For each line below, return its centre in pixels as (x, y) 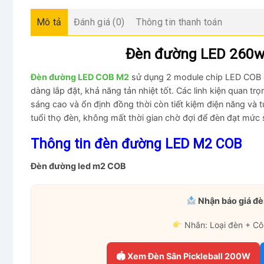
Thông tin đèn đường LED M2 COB (136, 144)
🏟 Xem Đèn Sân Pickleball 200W (183, 256)
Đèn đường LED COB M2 (80, 77)
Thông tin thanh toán (179, 22)
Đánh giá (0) (99, 22)
